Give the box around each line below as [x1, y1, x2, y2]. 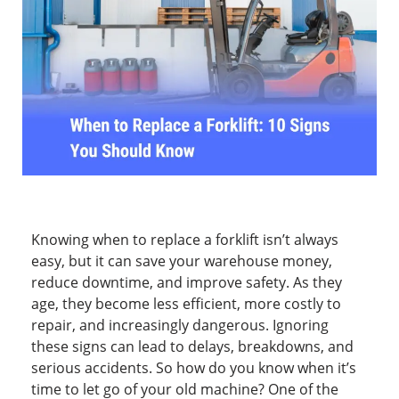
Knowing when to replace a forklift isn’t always [31, 230, 338, 250]
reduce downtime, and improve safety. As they [31, 273, 342, 293]
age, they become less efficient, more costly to [31, 294, 341, 314]
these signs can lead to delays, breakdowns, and [31, 337, 354, 357]
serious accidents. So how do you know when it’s [31, 358, 356, 379]
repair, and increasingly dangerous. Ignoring [31, 315, 329, 336]
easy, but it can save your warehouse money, [31, 251, 332, 272]
